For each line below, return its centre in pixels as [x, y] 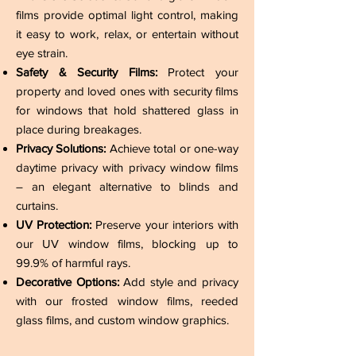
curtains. [37, 205]
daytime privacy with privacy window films [127, 167]
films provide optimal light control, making [127, 15]
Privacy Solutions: [61, 148]
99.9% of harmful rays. [73, 263]
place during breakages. [79, 129]
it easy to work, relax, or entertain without [127, 34]
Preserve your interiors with [165, 224]
